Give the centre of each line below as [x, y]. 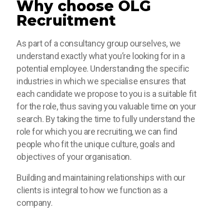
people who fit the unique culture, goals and [96, 144]
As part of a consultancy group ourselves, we [99, 44]
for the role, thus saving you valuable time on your [107, 107]
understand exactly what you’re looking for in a [101, 56]
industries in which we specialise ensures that [101, 81]
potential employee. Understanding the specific [103, 69]
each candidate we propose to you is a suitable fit [107, 94]
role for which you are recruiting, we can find [97, 132]
